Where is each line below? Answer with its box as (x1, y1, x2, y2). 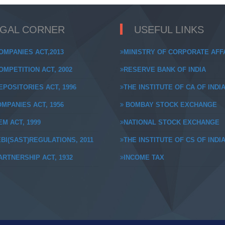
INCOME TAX (124, 154, 164, 161)
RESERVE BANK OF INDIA (124, 66, 206, 73)
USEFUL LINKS (134, 24, 204, 35)
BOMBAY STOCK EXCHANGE (124, 101, 217, 108)
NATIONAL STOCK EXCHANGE (124, 119, 219, 126)
